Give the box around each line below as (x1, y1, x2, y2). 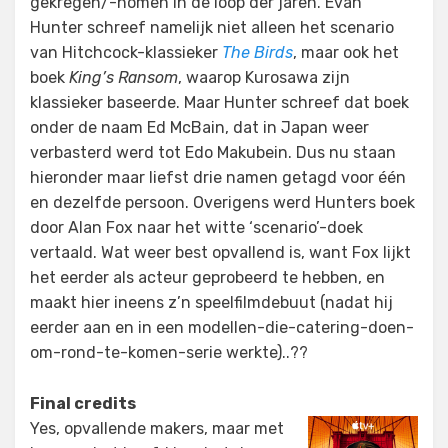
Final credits (30, 394, 136, 414)
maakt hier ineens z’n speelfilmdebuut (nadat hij (30, 293, 393, 313)
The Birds (222, 43, 293, 63)
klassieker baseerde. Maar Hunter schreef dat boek (30, 93, 409, 113)
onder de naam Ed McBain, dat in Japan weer (30, 118, 369, 138)
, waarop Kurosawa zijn (178, 68, 350, 88)
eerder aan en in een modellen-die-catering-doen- (30, 318, 414, 338)
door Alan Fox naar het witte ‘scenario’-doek (30, 218, 363, 238)
